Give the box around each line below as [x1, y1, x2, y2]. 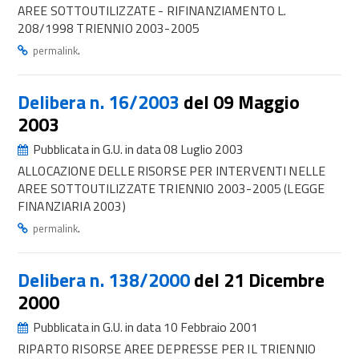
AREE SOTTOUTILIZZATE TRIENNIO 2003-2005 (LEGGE [18, 179, 325, 198]
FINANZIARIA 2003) [18, 196, 126, 216]
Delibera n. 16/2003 [18, 88, 184, 116]
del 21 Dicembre [194, 266, 325, 294]
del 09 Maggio [184, 88, 300, 116]
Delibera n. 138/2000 [18, 266, 194, 294]
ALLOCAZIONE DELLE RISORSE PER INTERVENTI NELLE [18, 161, 326, 180]
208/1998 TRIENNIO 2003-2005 [18, 18, 200, 38]
